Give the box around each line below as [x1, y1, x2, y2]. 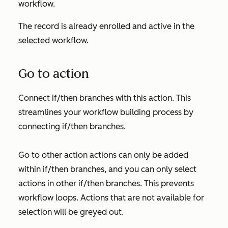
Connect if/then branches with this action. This [18, 93, 191, 103]
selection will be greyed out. [18, 207, 124, 217]
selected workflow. [18, 36, 89, 45]
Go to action [18, 66, 89, 81]
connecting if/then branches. [18, 122, 126, 131]
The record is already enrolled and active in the [18, 21, 194, 31]
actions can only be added [88, 150, 188, 160]
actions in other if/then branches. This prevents [18, 179, 194, 188]
